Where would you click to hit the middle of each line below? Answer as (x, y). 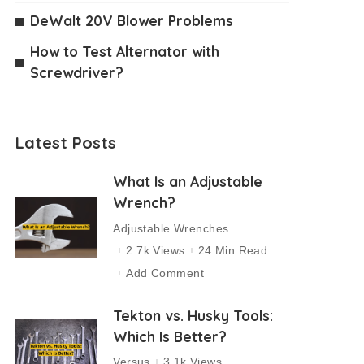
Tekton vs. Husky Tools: (193, 315)
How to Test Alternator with (125, 51)
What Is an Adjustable (188, 181)
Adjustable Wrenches (171, 228)
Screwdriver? (77, 72)
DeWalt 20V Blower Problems (132, 20)
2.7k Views (156, 251)
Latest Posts (66, 143)
